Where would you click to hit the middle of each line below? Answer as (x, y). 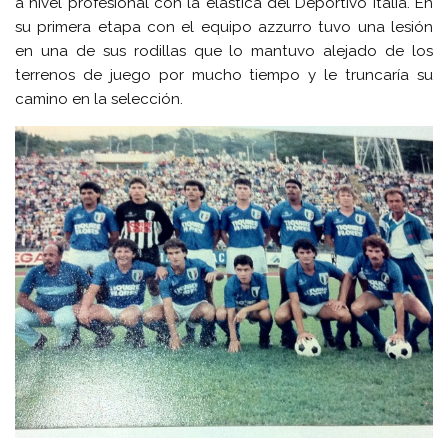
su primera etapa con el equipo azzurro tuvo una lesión (224, 26)
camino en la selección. (99, 98)
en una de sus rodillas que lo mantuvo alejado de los (224, 50)
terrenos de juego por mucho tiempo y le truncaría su (224, 74)
